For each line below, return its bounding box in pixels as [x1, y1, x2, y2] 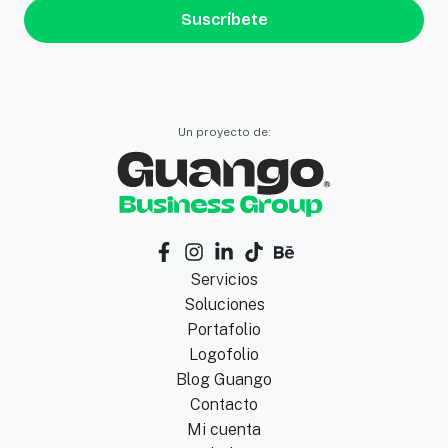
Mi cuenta [187, 419, 261, 439]
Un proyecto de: [177, 124, 271, 139]
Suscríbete [180, 9, 268, 29]
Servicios [190, 269, 258, 289]
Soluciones [183, 294, 265, 314]
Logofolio [189, 344, 259, 364]
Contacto [190, 394, 258, 414]
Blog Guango [176, 369, 272, 389]
